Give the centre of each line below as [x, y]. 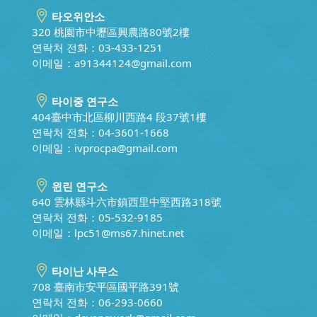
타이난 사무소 [85, 271]
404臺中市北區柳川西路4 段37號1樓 [119, 116]
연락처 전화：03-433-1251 [97, 47]
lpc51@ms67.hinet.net [129, 232]
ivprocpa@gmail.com [126, 148]
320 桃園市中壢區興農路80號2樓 [111, 31]
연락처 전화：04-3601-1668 [100, 132]
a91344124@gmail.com [133, 63]
